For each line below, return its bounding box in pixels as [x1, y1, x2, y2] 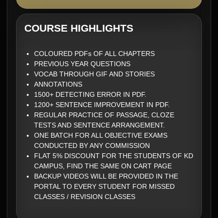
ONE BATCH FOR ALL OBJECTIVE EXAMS [34, 131, 167, 139]
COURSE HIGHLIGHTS [24, 22, 133, 34]
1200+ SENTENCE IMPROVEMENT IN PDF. [34, 101, 170, 109]
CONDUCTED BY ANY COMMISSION [34, 142, 150, 149]
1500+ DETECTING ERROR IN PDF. [34, 91, 148, 98]
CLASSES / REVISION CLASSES [34, 193, 135, 200]
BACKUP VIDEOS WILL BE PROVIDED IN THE [34, 172, 178, 180]
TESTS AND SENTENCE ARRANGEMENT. [34, 121, 165, 129]
